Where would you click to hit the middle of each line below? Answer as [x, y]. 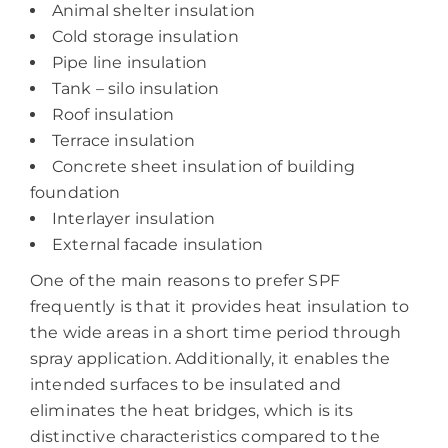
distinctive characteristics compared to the [205, 436]
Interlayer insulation [134, 218]
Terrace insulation [123, 140]
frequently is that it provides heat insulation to [219, 306]
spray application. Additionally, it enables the [210, 358]
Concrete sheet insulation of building [203, 166]
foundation [75, 192]
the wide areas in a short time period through [216, 332]
